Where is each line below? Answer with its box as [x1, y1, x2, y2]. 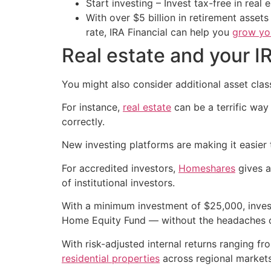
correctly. [62, 115, 105, 128]
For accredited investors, [62, 162, 178, 174]
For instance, [62, 100, 123, 113]
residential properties [62, 252, 160, 264]
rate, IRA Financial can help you [86, 25, 232, 38]
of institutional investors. [62, 176, 175, 189]
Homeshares [178, 162, 235, 174]
